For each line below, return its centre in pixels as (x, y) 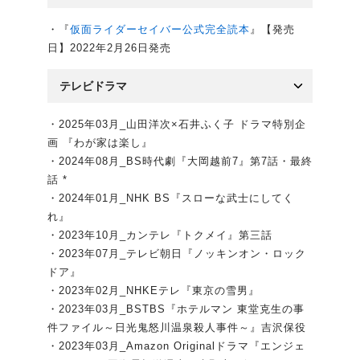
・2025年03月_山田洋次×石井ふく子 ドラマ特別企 (177, 125)
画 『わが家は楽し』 (100, 143)
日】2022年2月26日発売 (109, 48)
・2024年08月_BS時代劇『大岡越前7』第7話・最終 (180, 162)
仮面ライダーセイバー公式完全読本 (160, 30)
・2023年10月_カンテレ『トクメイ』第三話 (160, 235)
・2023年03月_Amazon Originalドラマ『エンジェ (176, 346)
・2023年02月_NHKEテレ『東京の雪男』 (153, 291)
